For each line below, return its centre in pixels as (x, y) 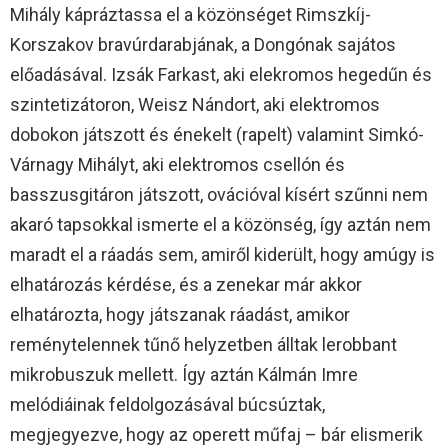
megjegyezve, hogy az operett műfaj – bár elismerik (216, 434)
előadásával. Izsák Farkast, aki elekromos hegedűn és (221, 74)
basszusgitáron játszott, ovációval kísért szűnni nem (219, 194)
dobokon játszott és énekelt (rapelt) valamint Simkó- (217, 134)
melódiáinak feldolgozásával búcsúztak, (167, 404)
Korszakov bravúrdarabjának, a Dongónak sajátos (203, 44)
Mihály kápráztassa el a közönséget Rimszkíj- (190, 14)
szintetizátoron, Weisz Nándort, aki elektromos (195, 104)
